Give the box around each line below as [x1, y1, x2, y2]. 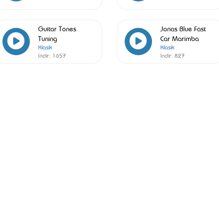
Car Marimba [160, 33, 199, 43]
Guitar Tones [38, 23, 76, 33]
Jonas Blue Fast [160, 23, 206, 33]
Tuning [38, 33, 57, 43]
